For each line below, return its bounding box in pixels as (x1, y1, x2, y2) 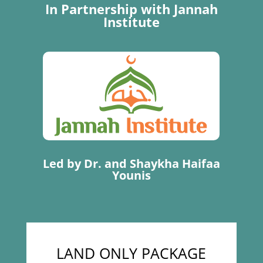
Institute (103, 12, 160, 31)
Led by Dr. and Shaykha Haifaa (42, 155, 220, 171)
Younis (112, 167, 151, 183)
